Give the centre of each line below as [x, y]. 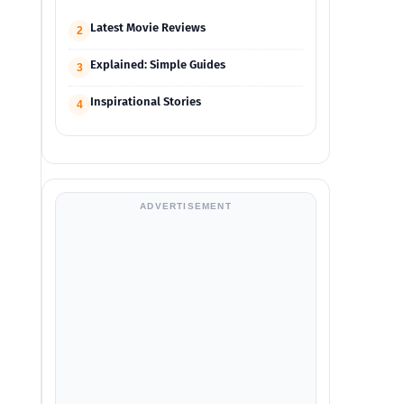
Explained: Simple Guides [158, 64]
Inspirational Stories [146, 101]
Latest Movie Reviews [148, 28]
